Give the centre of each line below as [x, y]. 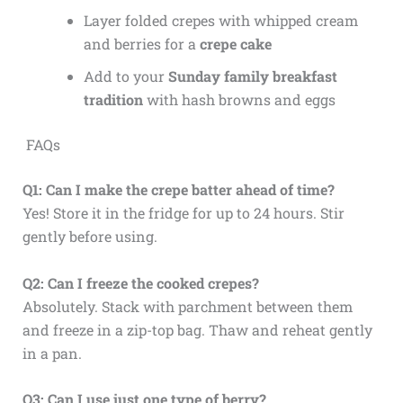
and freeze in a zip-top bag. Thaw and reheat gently [197, 329]
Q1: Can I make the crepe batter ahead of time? [178, 190]
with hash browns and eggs [239, 100]
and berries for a [141, 44]
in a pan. [52, 353]
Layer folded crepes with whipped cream [220, 21]
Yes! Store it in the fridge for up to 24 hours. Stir [183, 213]
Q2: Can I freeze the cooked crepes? [140, 282]
